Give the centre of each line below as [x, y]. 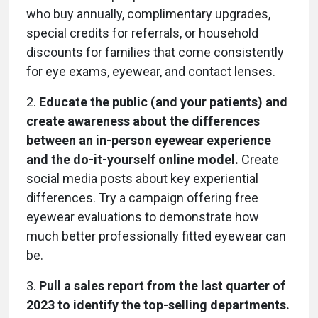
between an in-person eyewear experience [149, 140]
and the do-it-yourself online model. [134, 159]
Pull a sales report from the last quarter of [162, 285]
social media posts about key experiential [142, 178]
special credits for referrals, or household [142, 33]
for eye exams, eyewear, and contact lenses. [151, 71]
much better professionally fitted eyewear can [156, 236]
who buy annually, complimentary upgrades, [148, 13]
